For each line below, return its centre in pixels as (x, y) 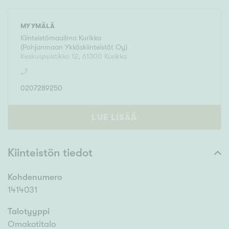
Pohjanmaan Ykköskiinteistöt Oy (74, 47)
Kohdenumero (35, 177)
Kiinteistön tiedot (50, 153)
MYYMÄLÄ (38, 26)
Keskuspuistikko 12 (49, 56)
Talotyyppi (29, 212)
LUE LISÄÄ (114, 118)
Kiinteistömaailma (50, 38)
